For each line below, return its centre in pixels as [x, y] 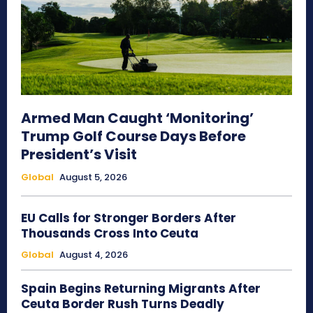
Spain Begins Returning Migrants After [141, 288]
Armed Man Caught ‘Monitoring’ [137, 118]
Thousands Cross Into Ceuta [110, 233]
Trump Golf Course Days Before [133, 136]
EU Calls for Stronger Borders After [129, 218]
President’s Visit [79, 154]
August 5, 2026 [93, 177]
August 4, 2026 [94, 254]
